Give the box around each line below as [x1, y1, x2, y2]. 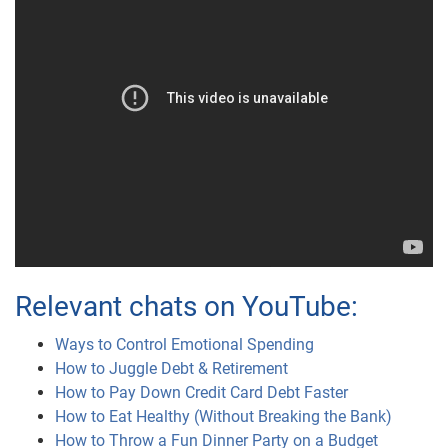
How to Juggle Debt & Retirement [55, 359, 288, 379]
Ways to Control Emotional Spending [55, 335, 314, 355]
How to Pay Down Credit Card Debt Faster [55, 383, 348, 403]
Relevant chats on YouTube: [15, 290, 358, 324]
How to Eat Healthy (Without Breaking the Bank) [55, 407, 392, 427]
